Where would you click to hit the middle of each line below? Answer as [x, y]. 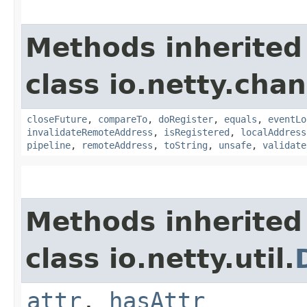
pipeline [49, 145]
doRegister [186, 119]
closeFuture [57, 119]
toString [186, 145]
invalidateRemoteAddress [90, 132]
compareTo [123, 119]
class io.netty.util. [160, 258]
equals [241, 119]
